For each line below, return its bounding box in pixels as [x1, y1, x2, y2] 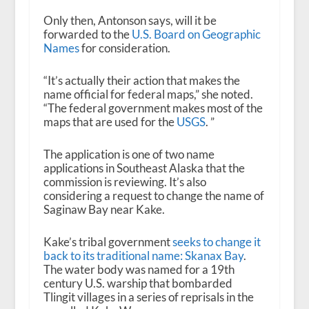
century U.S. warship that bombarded [43, 276, 232, 291]
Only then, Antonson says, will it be [43, 12, 217, 28]
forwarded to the [43, 26, 132, 41]
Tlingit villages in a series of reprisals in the [43, 290, 254, 305]
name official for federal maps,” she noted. [43, 87, 253, 102]
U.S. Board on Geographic [131, 26, 261, 41]
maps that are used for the [43, 114, 177, 130]
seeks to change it [172, 235, 261, 250]
